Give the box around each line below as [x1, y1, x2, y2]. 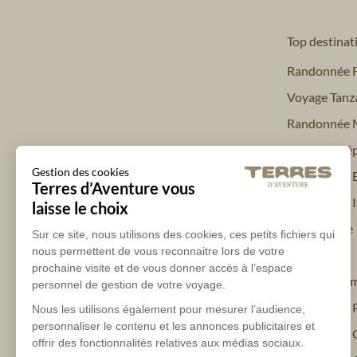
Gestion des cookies [32, 164, 129, 178]
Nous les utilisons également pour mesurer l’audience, [32, 302, 305, 316]
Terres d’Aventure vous [32, 178, 195, 198]
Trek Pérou [286, 247, 347, 263]
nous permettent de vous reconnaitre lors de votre [32, 244, 284, 257]
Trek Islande [286, 221, 353, 237]
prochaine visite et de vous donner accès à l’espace [32, 261, 292, 274]
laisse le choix [32, 198, 128, 218]
